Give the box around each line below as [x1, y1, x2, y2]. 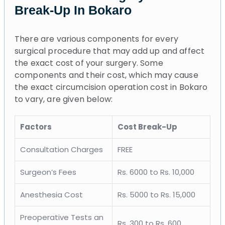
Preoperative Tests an [20, 211, 103, 222]
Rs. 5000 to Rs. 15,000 [118, 189, 195, 200]
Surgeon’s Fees [20, 166, 76, 177]
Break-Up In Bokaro [15, 3, 132, 17]
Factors [20, 121, 52, 132]
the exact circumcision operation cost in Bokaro [15, 81, 208, 93]
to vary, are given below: [15, 93, 113, 105]
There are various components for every [15, 33, 179, 45]
